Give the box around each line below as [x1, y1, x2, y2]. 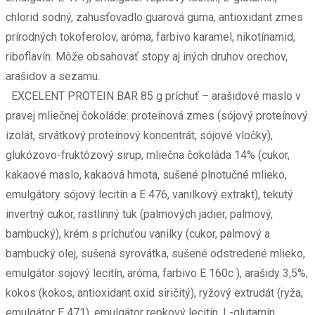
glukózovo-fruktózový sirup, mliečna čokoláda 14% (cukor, [6, 148, 290, 162]
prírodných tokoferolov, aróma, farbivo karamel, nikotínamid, [6, 30, 295, 44]
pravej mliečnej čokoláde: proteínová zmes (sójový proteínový [6, 109, 308, 123]
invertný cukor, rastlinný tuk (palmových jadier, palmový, [6, 207, 273, 221]
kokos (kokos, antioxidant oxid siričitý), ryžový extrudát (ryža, [6, 286, 303, 300]
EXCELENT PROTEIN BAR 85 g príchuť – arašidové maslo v [6, 89, 301, 103]
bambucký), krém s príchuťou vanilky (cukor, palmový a [6, 227, 270, 241]
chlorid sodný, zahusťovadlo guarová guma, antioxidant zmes [6, 11, 303, 25]
